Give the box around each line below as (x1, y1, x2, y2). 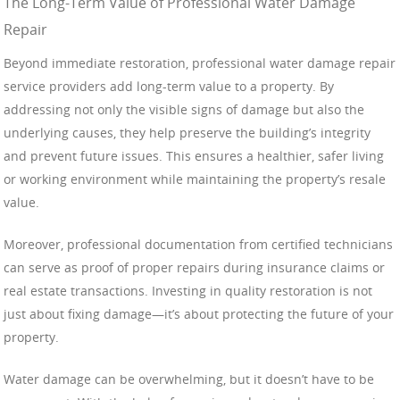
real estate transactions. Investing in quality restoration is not (4, 281, 372, 299)
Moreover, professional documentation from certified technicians (4, 235, 393, 253)
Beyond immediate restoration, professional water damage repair (4, 54, 396, 71)
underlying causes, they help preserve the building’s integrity (4, 123, 371, 141)
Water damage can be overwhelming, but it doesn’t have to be (4, 370, 374, 387)
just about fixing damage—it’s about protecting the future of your (4, 304, 394, 322)
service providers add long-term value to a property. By (4, 77, 334, 95)
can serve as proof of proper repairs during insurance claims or (4, 258, 385, 276)
